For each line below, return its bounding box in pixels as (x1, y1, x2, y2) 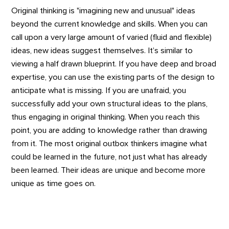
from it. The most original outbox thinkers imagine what (11, 139, 208, 148)
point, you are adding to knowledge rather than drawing (11, 126, 208, 134)
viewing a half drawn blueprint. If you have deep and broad (11, 59, 217, 68)
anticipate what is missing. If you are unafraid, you (11, 86, 187, 95)
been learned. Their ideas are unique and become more (11, 166, 206, 174)
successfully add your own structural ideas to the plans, (11, 99, 208, 108)
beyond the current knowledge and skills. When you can (11, 19, 208, 28)
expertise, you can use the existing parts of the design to (11, 73, 215, 81)
